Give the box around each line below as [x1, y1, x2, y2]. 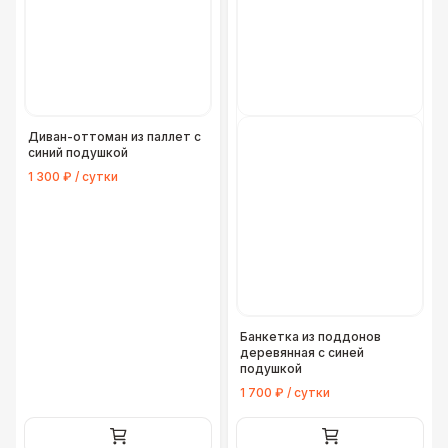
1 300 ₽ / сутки [28, 169, 118, 184]
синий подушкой [28, 145, 128, 160]
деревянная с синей [240, 345, 364, 360]
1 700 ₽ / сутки [240, 385, 330, 400]
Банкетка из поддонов [240, 329, 381, 344]
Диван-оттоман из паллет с [28, 129, 201, 144]
